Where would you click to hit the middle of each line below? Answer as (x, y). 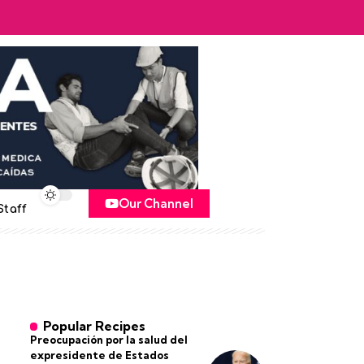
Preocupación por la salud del (108, 340)
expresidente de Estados (99, 355)
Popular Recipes (95, 326)
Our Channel (156, 204)
